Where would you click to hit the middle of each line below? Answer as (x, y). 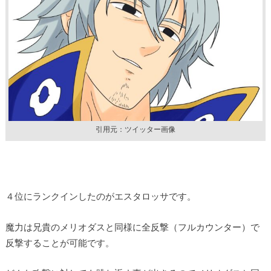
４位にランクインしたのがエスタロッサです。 (100, 196)
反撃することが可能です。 (60, 242)
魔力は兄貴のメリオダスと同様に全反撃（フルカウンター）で (132, 227)
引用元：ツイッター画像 (135, 129)
